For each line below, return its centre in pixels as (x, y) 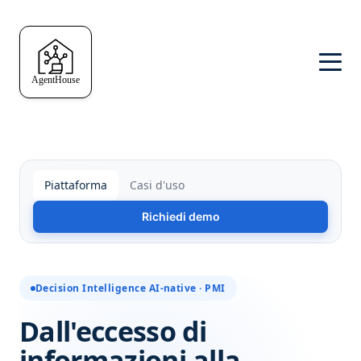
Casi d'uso (157, 185)
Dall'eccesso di (113, 331)
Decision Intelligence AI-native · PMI (131, 288)
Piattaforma (76, 185)
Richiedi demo (180, 216)
